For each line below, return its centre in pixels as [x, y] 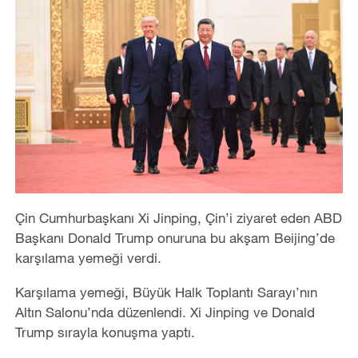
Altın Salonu [51, 312]
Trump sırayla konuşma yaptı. [105, 332]
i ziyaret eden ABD [285, 217]
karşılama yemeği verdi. [88, 257]
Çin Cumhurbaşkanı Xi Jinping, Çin [120, 217]
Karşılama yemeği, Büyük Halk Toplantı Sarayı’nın [166, 292]
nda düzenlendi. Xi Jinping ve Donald [203, 312]
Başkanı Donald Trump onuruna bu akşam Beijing [165, 237]
